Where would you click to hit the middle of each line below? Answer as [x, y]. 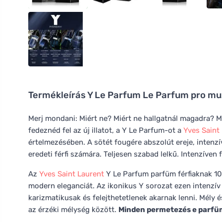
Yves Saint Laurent [72, 174]
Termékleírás [58, 95]
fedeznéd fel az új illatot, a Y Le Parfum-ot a [106, 130]
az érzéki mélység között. [73, 210]
